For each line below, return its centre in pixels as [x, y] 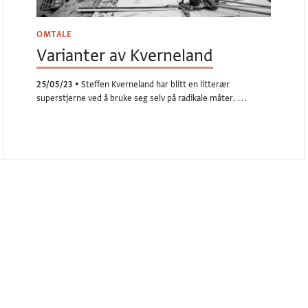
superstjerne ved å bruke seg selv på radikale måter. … [142, 99]
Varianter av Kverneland [125, 56]
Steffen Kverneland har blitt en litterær [155, 85]
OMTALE [54, 35]
